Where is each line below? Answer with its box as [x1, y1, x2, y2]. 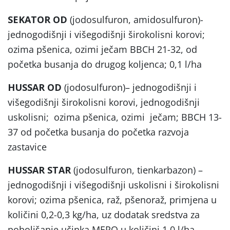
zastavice [8, 140, 47, 153]
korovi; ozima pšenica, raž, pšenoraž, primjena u [8, 193, 217, 206]
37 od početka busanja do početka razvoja [8, 125, 189, 138]
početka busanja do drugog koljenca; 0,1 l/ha [8, 57, 202, 70]
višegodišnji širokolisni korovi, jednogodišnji [8, 95, 200, 108]
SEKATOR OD [8, 13, 67, 26]
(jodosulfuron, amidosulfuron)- [67, 13, 203, 26]
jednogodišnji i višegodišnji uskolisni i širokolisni [8, 178, 219, 191]
